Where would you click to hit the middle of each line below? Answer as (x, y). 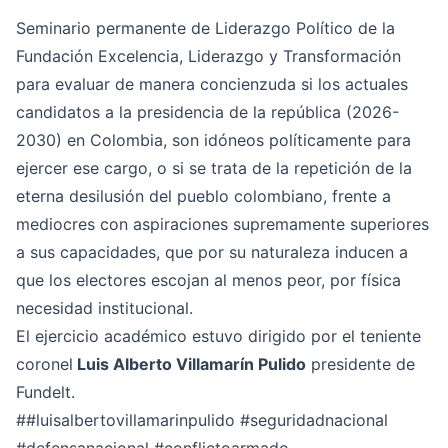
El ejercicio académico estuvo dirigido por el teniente (218, 336)
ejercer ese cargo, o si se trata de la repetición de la (214, 168)
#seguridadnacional (314, 420)
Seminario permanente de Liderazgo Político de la (205, 28)
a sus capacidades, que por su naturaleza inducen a (212, 252)
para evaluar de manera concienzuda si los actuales (212, 84)
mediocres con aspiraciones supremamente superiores (222, 224)
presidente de (360, 364)
